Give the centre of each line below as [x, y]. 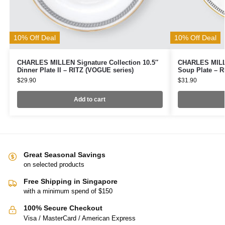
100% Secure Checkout [63, 208]
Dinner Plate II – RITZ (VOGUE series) [75, 70]
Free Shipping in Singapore [71, 181]
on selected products [54, 164]
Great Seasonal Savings [65, 154]
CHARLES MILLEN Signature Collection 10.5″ [87, 62]
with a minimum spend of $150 [68, 191]
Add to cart [90, 99]
